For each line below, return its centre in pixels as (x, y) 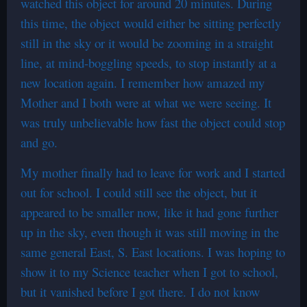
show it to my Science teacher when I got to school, (149, 272)
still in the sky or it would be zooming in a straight (147, 43)
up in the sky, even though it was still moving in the (150, 232)
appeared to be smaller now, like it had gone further (149, 212)
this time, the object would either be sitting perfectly (151, 23)
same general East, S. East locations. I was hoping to (153, 252)
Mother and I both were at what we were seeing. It (146, 102)
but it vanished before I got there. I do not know (140, 292)
